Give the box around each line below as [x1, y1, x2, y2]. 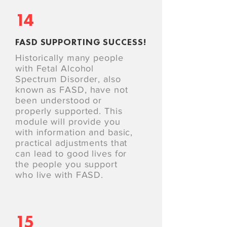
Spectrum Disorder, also [15, 74, 121, 84]
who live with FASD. [15, 170, 104, 180]
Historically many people [15, 53, 124, 63]
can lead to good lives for [15, 148, 127, 159]
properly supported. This [15, 106, 123, 116]
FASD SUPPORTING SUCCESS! [15, 36, 146, 48]
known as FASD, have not [15, 85, 128, 95]
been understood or [15, 95, 102, 105]
